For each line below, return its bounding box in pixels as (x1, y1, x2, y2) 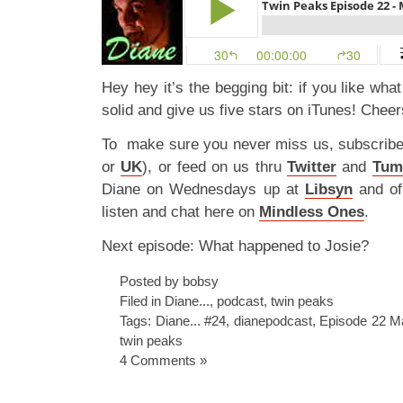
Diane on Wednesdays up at (102, 180, 305, 198)
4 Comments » (120, 352, 207, 368)
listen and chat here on (102, 202, 259, 220)
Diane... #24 (155, 312, 227, 328)
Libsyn (304, 180, 353, 198)
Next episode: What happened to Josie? (102, 237, 369, 255)
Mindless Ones (259, 202, 364, 220)
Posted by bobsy (120, 273, 219, 289)
